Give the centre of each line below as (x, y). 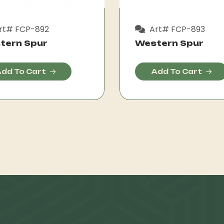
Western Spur (169, 43)
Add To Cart (176, 71)
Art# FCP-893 (176, 29)
